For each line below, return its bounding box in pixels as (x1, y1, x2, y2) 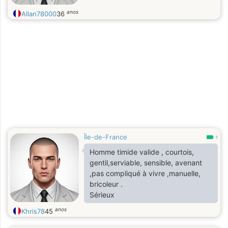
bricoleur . (90, 180, 125, 188)
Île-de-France (84, 133, 127, 141)
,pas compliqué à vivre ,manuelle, (90, 169, 201, 178)
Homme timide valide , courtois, (90, 148, 194, 156)
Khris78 (21, 207, 45, 215)
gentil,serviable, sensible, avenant (90, 158, 144, 167)
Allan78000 (21, 10, 56, 18)
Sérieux (90, 190, 115, 199)
